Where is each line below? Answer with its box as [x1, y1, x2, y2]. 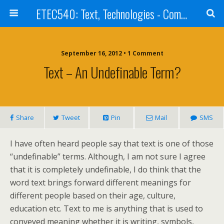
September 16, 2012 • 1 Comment [60, 49, 163, 57]
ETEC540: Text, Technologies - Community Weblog [180, 4, 187, 22]
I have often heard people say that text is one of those [10, 138, 213, 149]
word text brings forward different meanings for [10, 177, 191, 188]
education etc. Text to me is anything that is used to [10, 203, 203, 214]
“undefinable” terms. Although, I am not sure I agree [10, 151, 205, 162]
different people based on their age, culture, [10, 190, 175, 201]
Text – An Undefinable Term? [43, 61, 181, 82]
